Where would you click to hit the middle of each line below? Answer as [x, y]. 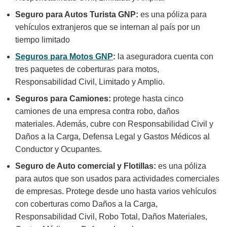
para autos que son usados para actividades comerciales [117, 179]
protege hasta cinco [148, 99]
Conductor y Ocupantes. [60, 149]
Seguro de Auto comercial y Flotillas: [86, 166]
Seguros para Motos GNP [64, 57]
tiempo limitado [44, 40]
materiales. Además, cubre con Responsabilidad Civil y [114, 124]
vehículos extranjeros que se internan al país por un [108, 27]
